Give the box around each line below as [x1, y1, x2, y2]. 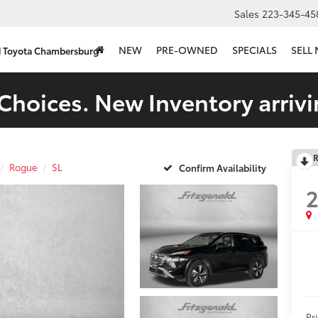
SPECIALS [232, 43, 277, 57]
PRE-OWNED [156, 43, 218, 57]
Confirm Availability [179, 160, 266, 174]
